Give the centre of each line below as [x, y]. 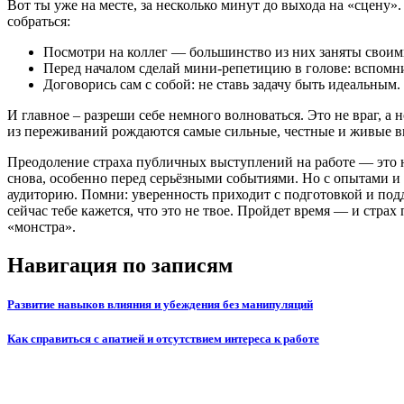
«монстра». [41, 226]
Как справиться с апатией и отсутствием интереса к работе [163, 339]
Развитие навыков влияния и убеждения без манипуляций [160, 304]
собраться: [39, 21]
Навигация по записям [120, 265]
